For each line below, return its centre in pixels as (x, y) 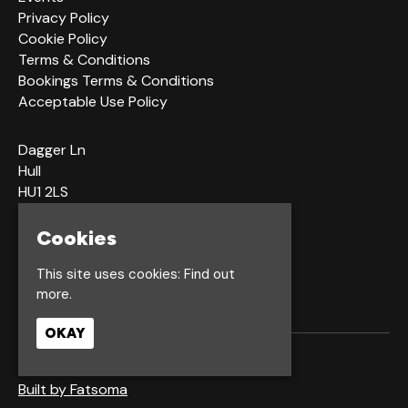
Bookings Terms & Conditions (116, 80)
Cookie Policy (63, 38)
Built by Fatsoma (73, 389)
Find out (209, 275)
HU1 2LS (43, 191)
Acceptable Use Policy (93, 101)
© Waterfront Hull (76, 368)
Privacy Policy (64, 17)
